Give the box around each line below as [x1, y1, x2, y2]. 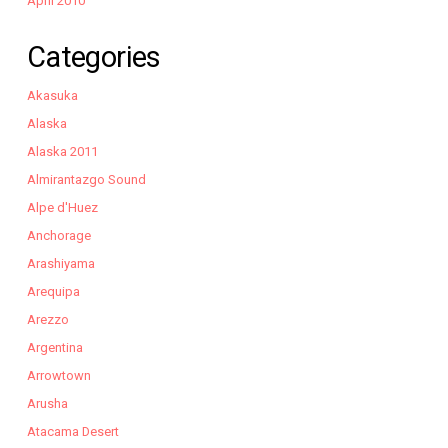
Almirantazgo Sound [26, 171, 146, 187]
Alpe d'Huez [26, 199, 98, 215]
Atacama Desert [26, 423, 119, 439]
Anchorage [26, 227, 91, 243]
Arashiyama [26, 255, 95, 271]
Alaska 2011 [26, 143, 98, 159]
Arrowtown [26, 367, 91, 383]
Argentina [26, 339, 83, 355]
